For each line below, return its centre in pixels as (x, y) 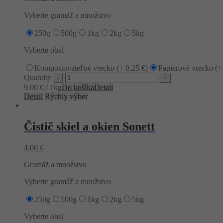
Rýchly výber (66, 97)
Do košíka (78, 88)
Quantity (38, 78)
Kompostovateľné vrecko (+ (80, 68)
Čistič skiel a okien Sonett (89, 127)
